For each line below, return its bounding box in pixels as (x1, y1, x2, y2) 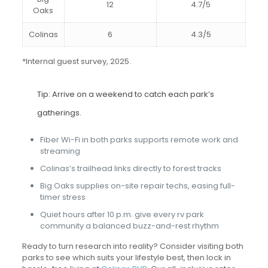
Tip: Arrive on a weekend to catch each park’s (36, 88, 214, 100)
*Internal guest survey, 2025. (22, 55, 131, 67)
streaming (39, 145, 80, 157)
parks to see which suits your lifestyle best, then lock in (22, 251, 231, 263)
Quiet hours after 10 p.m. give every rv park (39, 208, 204, 220)
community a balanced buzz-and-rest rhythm (39, 220, 219, 232)
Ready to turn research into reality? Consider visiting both (22, 240, 243, 252)
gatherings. (36, 106, 81, 118)
